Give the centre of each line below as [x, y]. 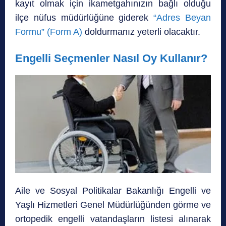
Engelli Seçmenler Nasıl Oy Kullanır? [111, 58]
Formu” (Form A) [49, 32]
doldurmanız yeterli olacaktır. [141, 32]
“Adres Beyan [182, 17]
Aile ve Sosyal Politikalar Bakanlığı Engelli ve [113, 190]
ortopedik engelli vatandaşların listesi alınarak [113, 219]
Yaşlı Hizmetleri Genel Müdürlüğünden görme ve [113, 205]
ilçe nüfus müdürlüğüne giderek [84, 17]
